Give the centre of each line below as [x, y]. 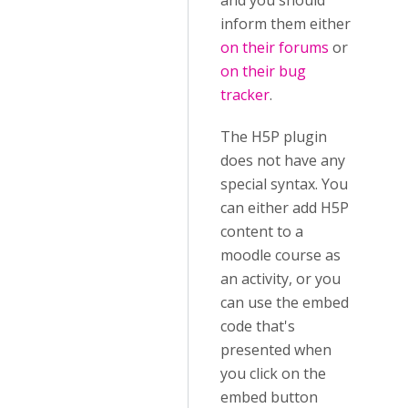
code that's [258, 326]
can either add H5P [285, 208]
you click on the [273, 373]
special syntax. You [284, 184]
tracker [245, 95]
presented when [276, 350]
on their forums [275, 47]
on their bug [263, 71]
